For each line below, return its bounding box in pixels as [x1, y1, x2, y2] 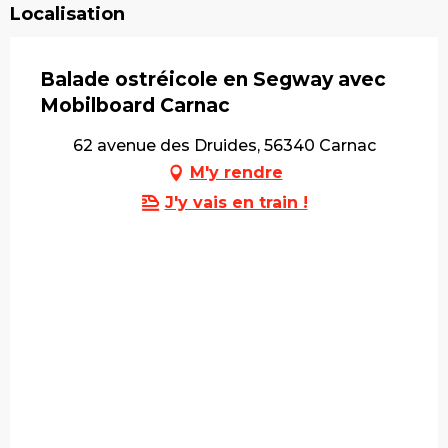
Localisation [10, 3, 125, 26]
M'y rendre [189, 163, 283, 183]
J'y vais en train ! [164, 193, 308, 213]
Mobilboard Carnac [40, 94, 230, 118]
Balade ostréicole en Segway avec [40, 68, 386, 92]
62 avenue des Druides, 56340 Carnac [72, 136, 376, 156]
